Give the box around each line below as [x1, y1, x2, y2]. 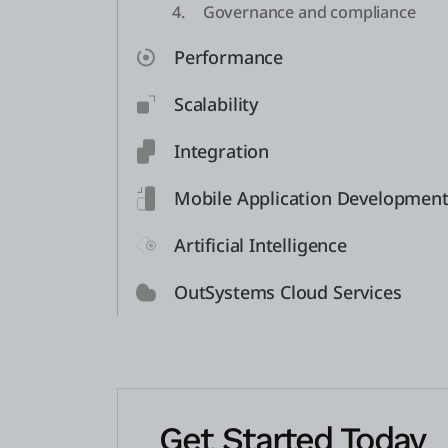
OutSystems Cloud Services [174, 279, 402, 304]
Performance [174, 44, 284, 69]
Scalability [174, 91, 259, 116]
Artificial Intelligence [174, 232, 347, 257]
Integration [174, 138, 270, 163]
